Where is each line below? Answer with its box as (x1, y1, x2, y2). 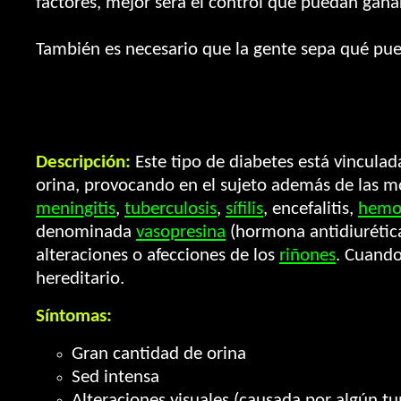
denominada (36, 223, 136, 242)
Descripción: (36, 153, 131, 172)
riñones (279, 246, 336, 265)
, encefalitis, (263, 200, 358, 218)
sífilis (226, 200, 263, 218)
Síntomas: (36, 307, 112, 326)
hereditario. (36, 269, 124, 288)
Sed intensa (72, 368, 159, 387)
